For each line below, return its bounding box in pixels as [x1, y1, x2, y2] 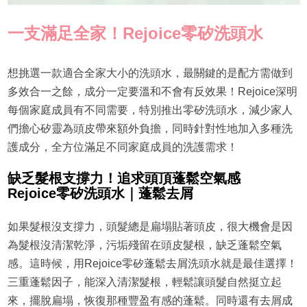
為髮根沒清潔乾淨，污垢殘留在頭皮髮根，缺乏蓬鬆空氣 [7, 239, 282, 251]
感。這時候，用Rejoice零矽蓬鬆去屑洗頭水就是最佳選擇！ [7, 258, 297, 269]
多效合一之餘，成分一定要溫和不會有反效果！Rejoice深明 [7, 86, 297, 97]
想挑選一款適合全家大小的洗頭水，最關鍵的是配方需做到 [7, 67, 293, 79]
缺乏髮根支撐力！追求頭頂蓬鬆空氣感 [7, 171, 241, 186]
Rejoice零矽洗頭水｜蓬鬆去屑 [7, 186, 193, 201]
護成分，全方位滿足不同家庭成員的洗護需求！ [7, 141, 238, 153]
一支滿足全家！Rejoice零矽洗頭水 [7, 24, 263, 42]
